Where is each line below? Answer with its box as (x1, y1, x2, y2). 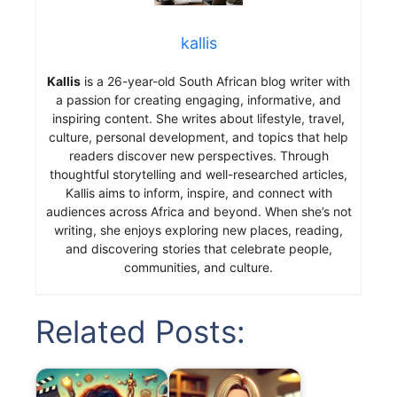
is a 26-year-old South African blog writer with (81, 73, 350, 89)
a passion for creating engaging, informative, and (56, 91, 341, 107)
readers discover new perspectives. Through (68, 147, 329, 163)
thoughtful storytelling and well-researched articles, (50, 166, 347, 182)
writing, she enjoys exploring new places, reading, (54, 222, 343, 237)
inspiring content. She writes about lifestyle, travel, (52, 110, 345, 126)
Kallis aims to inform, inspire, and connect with (65, 184, 332, 200)
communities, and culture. (124, 259, 273, 275)
